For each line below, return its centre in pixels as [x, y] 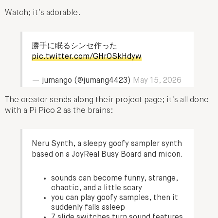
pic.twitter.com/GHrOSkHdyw [87, 57]
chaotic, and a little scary [97, 188]
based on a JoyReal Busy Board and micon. [108, 154]
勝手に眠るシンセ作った [75, 46]
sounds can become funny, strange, [115, 178]
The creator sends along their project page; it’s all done [107, 100]
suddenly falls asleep [88, 208]
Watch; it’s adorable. [43, 13]
